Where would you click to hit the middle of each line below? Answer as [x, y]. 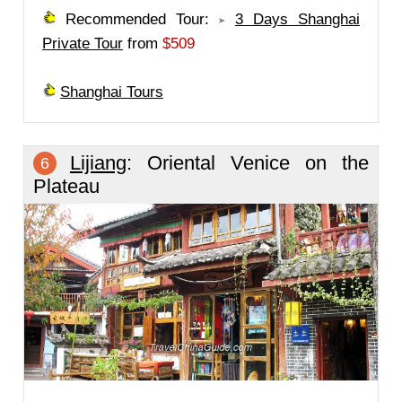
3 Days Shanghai [297, 19]
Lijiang [98, 163]
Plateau [66, 186]
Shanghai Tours [112, 92]
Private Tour [83, 44]
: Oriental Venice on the [248, 163]
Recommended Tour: [137, 19]
